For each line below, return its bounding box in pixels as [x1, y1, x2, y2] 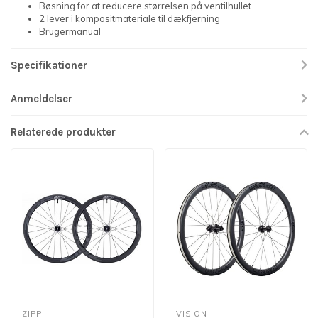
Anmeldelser [11, 92, 72, 105]
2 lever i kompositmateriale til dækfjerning [39, 12, 220, 24]
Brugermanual [39, 25, 101, 37]
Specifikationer [11, 58, 87, 72]
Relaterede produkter [11, 125, 116, 138]
